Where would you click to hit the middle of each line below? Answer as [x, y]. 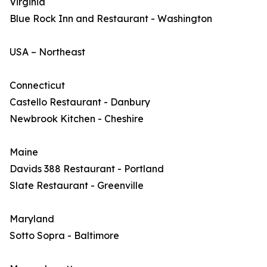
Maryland [32, 219]
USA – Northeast [47, 52]
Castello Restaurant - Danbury [80, 102]
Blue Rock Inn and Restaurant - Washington [111, 18]
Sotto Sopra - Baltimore [64, 235]
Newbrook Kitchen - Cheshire [77, 119]
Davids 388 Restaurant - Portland [87, 169]
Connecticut [37, 85]
